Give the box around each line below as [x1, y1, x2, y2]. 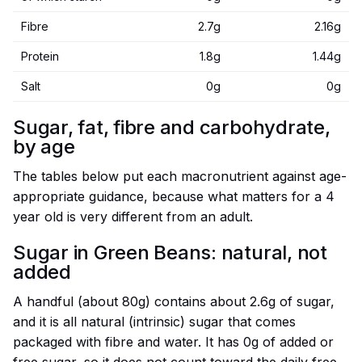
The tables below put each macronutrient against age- [13, 168, 347, 185]
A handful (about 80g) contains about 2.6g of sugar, [13, 293, 335, 310]
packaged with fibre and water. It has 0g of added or [13, 334, 334, 351]
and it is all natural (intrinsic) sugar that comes [13, 314, 296, 330]
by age [13, 135, 75, 159]
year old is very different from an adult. [13, 208, 253, 225]
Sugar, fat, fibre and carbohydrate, [13, 116, 330, 140]
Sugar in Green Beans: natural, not [13, 241, 327, 265]
